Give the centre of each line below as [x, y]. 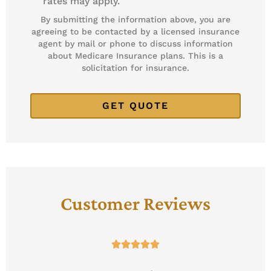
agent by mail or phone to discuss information [135, 43]
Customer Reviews [135, 203]
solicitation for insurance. [135, 67]
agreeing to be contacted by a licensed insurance [135, 31]
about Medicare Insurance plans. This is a [135, 55]
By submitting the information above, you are [135, 19]
